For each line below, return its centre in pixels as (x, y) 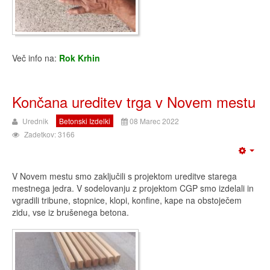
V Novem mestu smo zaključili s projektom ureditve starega (124, 176)
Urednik (35, 121)
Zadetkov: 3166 (49, 134)
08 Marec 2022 (154, 121)
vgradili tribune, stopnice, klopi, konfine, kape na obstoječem (127, 200)
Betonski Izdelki (85, 121)
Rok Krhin (80, 58)
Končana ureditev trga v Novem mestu (134, 102)
